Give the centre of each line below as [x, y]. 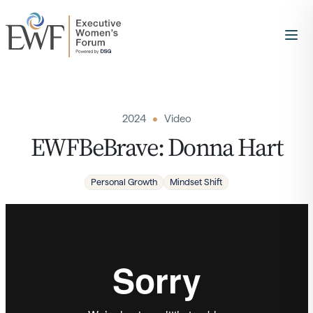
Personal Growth [124, 182]
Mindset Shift [196, 182]
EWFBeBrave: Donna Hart [156, 147]
